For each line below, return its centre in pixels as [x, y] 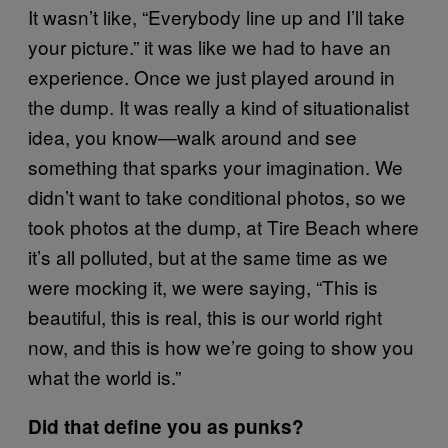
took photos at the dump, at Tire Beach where [223, 226]
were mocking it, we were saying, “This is [203, 286]
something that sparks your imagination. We [215, 166]
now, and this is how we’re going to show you [221, 346]
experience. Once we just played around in [211, 76]
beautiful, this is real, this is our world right [205, 316]
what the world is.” [104, 376]
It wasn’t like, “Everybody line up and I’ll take [216, 16]
